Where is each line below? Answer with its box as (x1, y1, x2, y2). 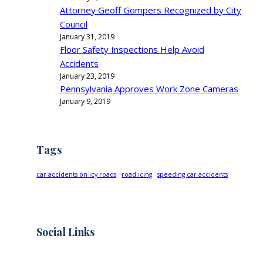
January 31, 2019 (60, 32, 114, 42)
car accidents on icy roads (36, 170, 116, 179)
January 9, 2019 (60, 96, 110, 107)
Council (60, 18, 87, 31)
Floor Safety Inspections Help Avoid (60, 43, 204, 56)
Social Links (36, 225, 95, 240)
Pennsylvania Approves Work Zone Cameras (60, 83, 238, 95)
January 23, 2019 (60, 71, 114, 82)
